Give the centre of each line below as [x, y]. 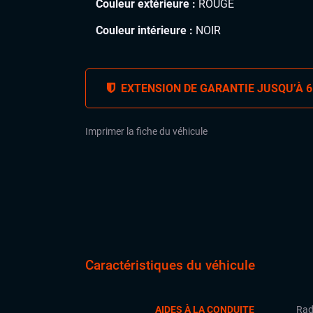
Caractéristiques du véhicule [170, 265]
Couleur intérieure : [144, 30]
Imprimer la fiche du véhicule [146, 131]
